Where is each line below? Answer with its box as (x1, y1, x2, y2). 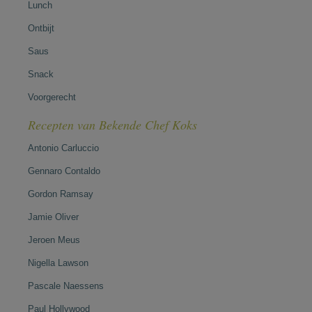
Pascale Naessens (28, 281, 104, 291)
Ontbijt (28, 23, 54, 33)
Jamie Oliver (28, 212, 79, 222)
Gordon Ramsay (28, 189, 93, 199)
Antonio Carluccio (28, 143, 99, 153)
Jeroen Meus (28, 235, 80, 245)
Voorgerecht (28, 92, 76, 102)
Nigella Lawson (28, 258, 88, 268)
